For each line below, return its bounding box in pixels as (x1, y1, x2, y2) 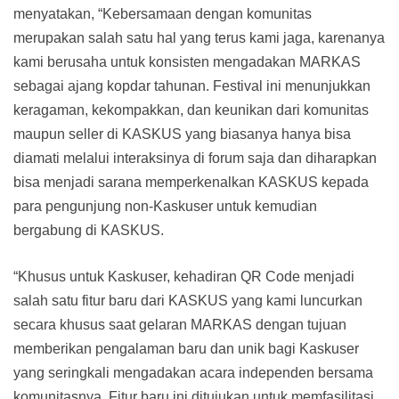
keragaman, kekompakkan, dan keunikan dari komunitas (13, 102, 369, 118)
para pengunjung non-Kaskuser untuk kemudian (13, 199, 317, 215)
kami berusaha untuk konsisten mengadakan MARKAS (13, 54, 361, 70)
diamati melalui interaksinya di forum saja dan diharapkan (13, 151, 377, 167)
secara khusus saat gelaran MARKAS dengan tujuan (13, 317, 346, 333)
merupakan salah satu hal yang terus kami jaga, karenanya (13, 30, 385, 46)
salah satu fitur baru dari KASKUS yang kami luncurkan (13, 293, 362, 309)
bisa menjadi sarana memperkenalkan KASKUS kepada (13, 175, 369, 191)
